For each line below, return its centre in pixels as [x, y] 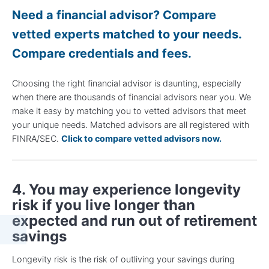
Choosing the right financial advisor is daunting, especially [127, 83]
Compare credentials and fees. [102, 53]
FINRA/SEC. [37, 138]
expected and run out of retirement [134, 220]
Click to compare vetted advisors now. [141, 138]
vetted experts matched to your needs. [127, 34]
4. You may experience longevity [126, 189]
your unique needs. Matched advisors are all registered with [131, 124]
